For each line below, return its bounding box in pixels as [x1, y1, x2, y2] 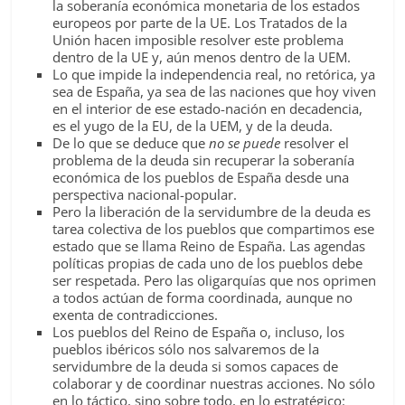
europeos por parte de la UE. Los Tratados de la [52, 14, 348, 32]
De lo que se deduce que [52, 134, 210, 152]
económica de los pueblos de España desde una [52, 168, 350, 186]
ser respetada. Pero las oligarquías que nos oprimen [52, 271, 377, 289]
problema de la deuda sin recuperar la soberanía [52, 151, 355, 169]
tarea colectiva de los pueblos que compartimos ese [52, 220, 375, 238]
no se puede [209, 134, 281, 152]
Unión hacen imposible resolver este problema [52, 31, 344, 49]
